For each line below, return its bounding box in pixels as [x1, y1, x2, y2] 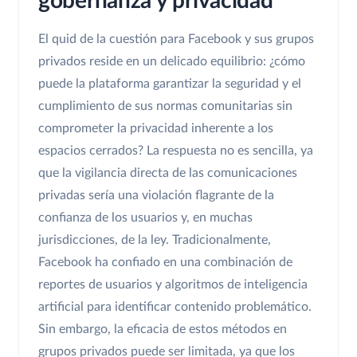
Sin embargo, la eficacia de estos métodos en [38, 322, 287, 335]
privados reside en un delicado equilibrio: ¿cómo [38, 54, 305, 68]
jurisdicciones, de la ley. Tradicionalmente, [38, 233, 271, 246]
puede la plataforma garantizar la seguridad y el [38, 76, 301, 90]
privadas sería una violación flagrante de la [38, 188, 274, 202]
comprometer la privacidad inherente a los [38, 121, 273, 135]
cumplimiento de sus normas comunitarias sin [38, 99, 292, 112]
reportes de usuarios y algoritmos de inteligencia [38, 277, 308, 291]
